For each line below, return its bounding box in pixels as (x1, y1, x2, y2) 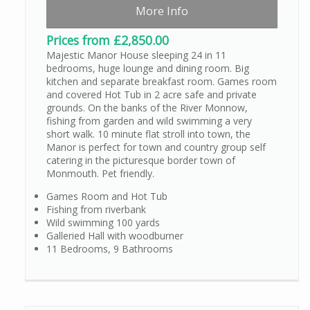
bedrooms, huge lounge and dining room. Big (46, 61, 249, 75)
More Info (136, 3, 188, 19)
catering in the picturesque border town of (46, 153, 235, 167)
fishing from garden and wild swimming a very (46, 113, 252, 127)
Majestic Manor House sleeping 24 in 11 (46, 48, 226, 62)
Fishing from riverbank (46, 202, 146, 216)
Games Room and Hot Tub (46, 189, 167, 203)
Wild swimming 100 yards (46, 215, 160, 229)
